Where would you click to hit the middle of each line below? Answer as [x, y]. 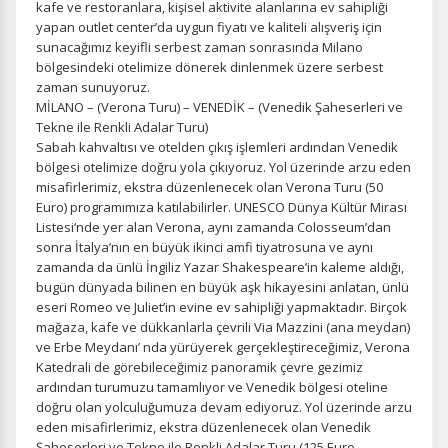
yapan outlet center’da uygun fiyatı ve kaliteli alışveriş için [209, 27]
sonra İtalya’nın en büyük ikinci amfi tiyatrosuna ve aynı [204, 247]
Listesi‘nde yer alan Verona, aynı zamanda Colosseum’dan [213, 227]
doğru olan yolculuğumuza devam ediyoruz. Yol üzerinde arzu [224, 407]
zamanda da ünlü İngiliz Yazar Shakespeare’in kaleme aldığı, [220, 267]
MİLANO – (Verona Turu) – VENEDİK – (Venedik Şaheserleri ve [219, 107]
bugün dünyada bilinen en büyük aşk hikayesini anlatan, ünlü [222, 287]
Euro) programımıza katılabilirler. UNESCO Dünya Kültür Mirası [221, 207]
